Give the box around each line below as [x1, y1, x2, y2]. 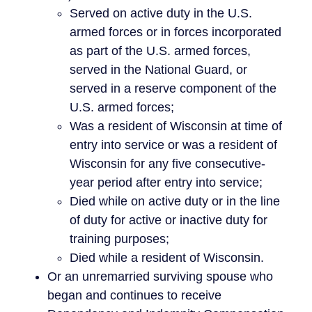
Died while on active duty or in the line [70, 194, 280, 208]
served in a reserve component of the [70, 81, 276, 95]
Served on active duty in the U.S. [70, 6, 252, 20]
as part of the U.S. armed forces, [70, 43, 251, 58]
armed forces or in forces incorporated [70, 24, 281, 39]
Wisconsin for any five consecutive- [70, 156, 265, 171]
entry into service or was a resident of [70, 137, 277, 152]
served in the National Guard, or [70, 62, 247, 77]
